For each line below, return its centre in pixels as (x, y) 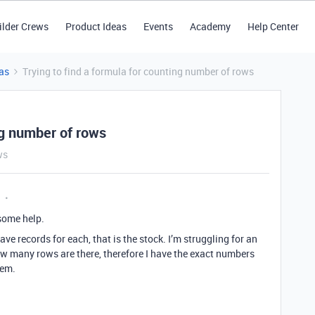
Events (158, 26)
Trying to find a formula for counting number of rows (138, 71)
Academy (210, 26)
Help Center (273, 26)
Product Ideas (96, 26)
